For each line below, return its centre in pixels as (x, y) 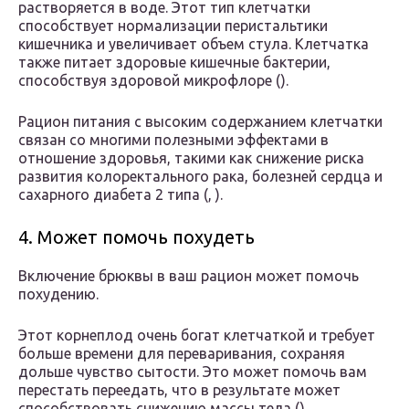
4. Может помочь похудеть (136, 237)
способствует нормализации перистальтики (173, 26)
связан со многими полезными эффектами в (173, 140)
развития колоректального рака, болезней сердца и (200, 177)
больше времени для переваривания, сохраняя (182, 354)
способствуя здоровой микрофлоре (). (153, 81)
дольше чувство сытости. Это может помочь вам (193, 372)
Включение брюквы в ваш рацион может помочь (189, 276)
